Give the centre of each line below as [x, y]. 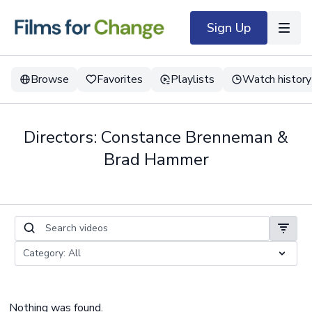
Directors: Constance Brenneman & [156, 137]
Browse [50, 79]
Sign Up [229, 28]
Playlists [193, 79]
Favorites [120, 79]
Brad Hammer [156, 159]
